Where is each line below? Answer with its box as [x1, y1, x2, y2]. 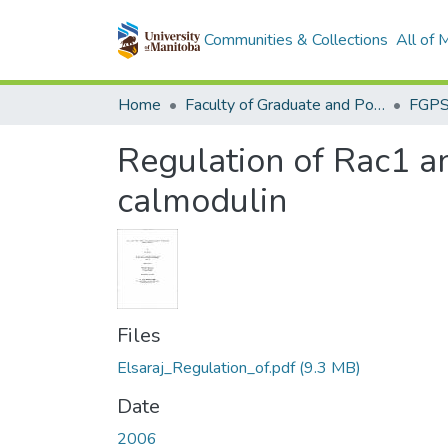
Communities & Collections [203, 29, 388, 51]
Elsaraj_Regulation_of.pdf [117, 357, 295, 379]
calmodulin [117, 178, 287, 224]
